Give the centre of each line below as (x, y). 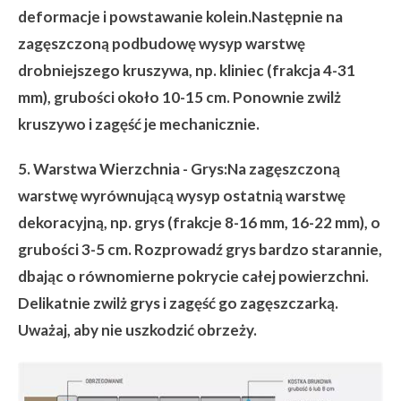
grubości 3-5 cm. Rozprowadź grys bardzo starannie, (200, 250)
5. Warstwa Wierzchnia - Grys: (123, 169)
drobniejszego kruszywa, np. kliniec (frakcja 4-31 (187, 71)
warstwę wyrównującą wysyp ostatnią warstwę (182, 196)
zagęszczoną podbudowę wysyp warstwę (162, 44)
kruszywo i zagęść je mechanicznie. (139, 124)
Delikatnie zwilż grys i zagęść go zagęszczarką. (178, 303)
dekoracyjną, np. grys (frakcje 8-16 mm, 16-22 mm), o (199, 223)
